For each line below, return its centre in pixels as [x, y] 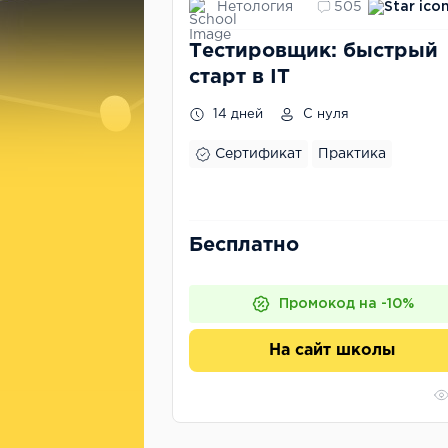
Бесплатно [244, 245]
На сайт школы [332, 350]
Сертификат [258, 154]
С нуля [324, 114]
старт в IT [239, 77]
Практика [352, 154]
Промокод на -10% [346, 304]
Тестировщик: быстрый [313, 51]
